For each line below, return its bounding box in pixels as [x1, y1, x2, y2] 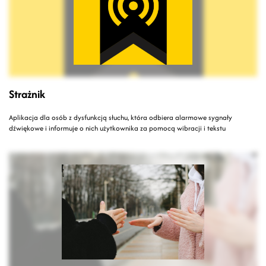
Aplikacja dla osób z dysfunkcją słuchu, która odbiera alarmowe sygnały [9, 112, 232, 123]
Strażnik [9, 86, 45, 103]
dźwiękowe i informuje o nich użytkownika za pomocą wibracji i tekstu [9, 123, 226, 134]
